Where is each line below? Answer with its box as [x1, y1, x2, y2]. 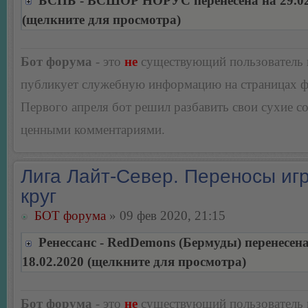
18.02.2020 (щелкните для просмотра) [22, 254, 246, 269]
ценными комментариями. [21, 122, 165, 137]
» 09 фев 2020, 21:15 [106, 208, 225, 223]
